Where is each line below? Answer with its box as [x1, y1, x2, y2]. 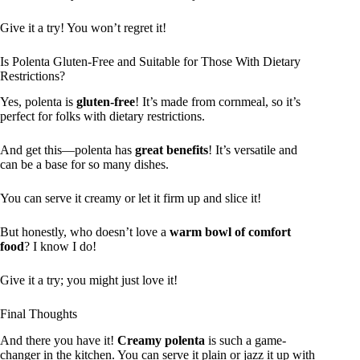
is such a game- [205, 333, 286, 348]
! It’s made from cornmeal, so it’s [135, 95, 301, 109]
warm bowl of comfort [170, 225, 291, 239]
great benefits [135, 143, 208, 157]
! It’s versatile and [208, 143, 297, 157]
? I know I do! [24, 239, 96, 254]
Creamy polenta [117, 333, 205, 348]
